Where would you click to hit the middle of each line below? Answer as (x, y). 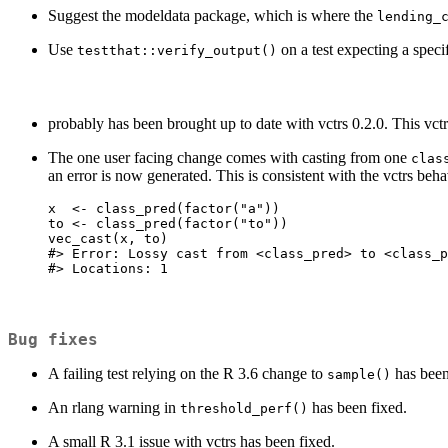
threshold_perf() (244, 408)
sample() (359, 374)
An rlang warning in (114, 407)
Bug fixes (53, 339)
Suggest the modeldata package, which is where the (212, 16)
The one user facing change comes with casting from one (229, 158)
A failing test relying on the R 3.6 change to (187, 373)
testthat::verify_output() (177, 51)
